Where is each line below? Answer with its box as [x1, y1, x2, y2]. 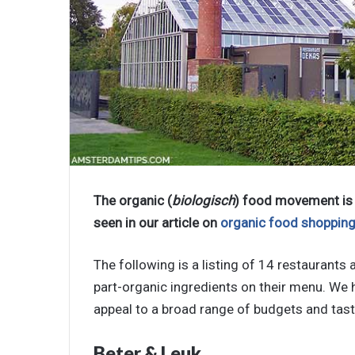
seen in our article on [94, 215, 220, 231]
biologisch [172, 193, 235, 209]
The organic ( [94, 193, 172, 209]
